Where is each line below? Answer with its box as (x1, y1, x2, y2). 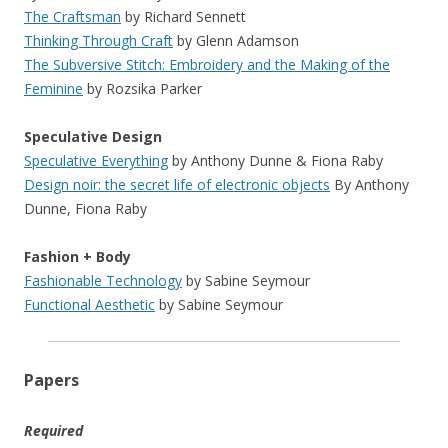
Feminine (24, 79, 83, 98)
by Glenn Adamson (173, 31, 299, 50)
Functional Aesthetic (24, 295, 155, 314)
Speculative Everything (24, 151, 168, 170)
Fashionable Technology (24, 271, 182, 290)
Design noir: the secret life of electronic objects (24, 175, 330, 194)
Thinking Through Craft (24, 31, 173, 50)
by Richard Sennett (121, 7, 246, 26)
